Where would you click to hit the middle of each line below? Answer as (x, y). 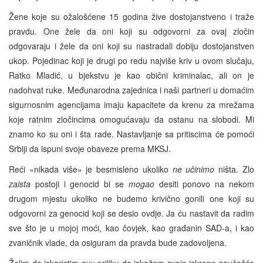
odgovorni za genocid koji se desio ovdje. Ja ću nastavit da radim (131, 213)
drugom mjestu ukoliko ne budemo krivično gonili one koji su (131, 198)
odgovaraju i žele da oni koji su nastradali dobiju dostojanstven (131, 45)
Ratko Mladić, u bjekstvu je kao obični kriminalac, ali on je (131, 75)
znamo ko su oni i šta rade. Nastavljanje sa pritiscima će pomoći (131, 134)
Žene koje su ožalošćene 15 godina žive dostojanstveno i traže (131, 16)
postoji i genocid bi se (82, 183)
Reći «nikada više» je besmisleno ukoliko (91, 169)
